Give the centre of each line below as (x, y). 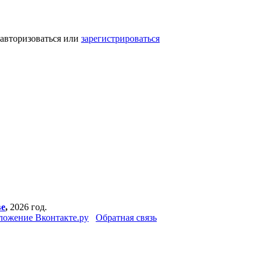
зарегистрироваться (120, 38)
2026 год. (27, 207)
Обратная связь (126, 218)
